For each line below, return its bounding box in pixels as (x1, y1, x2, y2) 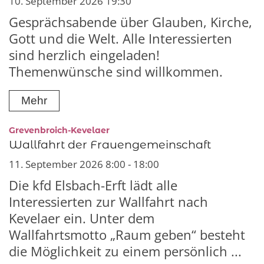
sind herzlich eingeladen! (9, 47, 160, 64)
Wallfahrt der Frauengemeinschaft (9, 137, 211, 152)
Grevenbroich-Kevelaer (9, 125, 110, 136)
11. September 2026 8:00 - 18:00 (9, 157, 159, 171)
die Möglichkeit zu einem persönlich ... (9, 243, 242, 260)
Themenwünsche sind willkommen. (9, 63, 223, 81)
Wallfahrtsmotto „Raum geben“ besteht (9, 226, 245, 244)
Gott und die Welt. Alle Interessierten (9, 30, 232, 48)
